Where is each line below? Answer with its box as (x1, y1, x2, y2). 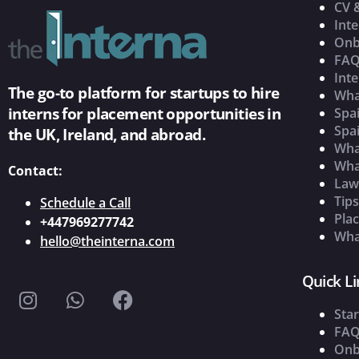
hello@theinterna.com (40, 232, 175, 251)
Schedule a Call (40, 194, 131, 212)
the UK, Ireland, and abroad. (8, 124, 206, 146)
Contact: (8, 162, 63, 180)
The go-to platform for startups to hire (8, 83, 280, 104)
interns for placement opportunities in (8, 103, 281, 125)
